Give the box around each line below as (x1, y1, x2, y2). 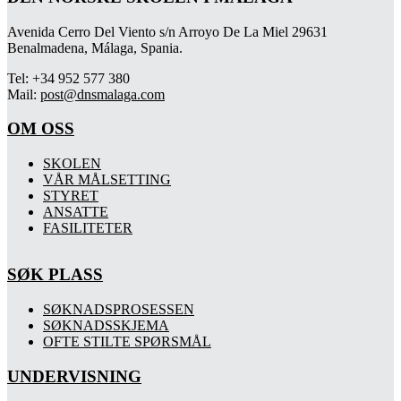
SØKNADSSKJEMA (43, 317, 169, 333)
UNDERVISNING (7, 366, 141, 386)
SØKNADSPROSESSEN (43, 301, 194, 317)
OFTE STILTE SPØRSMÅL (43, 333, 211, 349)
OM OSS (7, 119, 74, 139)
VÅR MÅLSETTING (43, 172, 171, 188)
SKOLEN (43, 156, 101, 172)
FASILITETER (43, 220, 132, 236)
